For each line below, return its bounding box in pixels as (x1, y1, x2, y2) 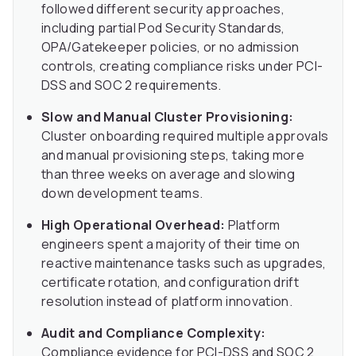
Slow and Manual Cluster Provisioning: (41, 108, 294, 126)
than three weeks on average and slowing (41, 165, 296, 184)
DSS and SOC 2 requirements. (41, 76, 222, 95)
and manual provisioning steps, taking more (41, 146, 305, 164)
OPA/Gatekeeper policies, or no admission (41, 38, 300, 56)
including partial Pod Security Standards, (41, 19, 285, 37)
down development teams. (41, 184, 203, 203)
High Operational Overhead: (41, 216, 226, 234)
